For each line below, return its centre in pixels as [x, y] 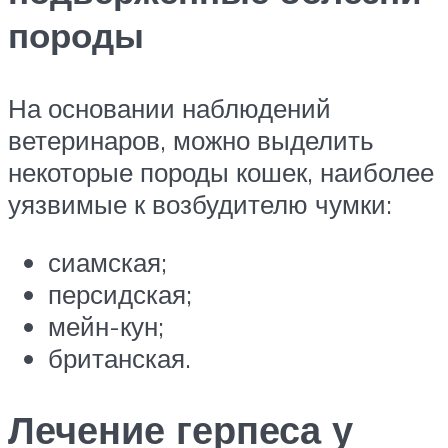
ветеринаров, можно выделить [191, 140]
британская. [119, 357]
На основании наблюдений [169, 108]
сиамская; [107, 261]
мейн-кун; [106, 325]
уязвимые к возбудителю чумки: [200, 204]
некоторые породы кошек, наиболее [221, 172]
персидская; [120, 293]
